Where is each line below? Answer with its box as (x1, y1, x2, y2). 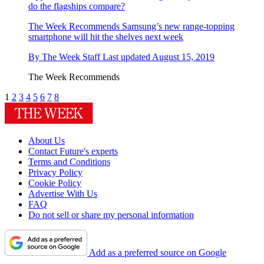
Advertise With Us (28, 189, 97, 199)
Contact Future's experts (28, 146, 118, 157)
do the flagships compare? (28, 1, 125, 12)
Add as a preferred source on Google (89, 247, 226, 258)
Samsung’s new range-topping (120, 21, 235, 32)
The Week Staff (42, 52, 100, 62)
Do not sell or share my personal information (28, 210, 194, 220)
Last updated (103, 52, 152, 62)
